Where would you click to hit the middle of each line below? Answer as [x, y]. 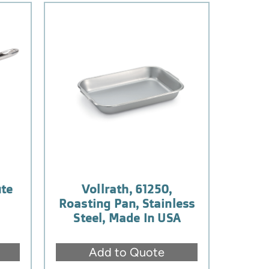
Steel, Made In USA [127, 217]
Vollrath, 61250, [127, 189]
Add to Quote [127, 252]
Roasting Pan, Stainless [127, 203]
